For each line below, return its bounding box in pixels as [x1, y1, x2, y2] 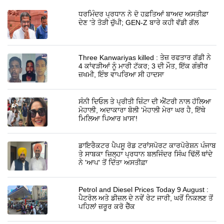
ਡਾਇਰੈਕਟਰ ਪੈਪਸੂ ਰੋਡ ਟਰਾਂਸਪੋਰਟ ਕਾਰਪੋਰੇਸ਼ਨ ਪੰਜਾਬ [78, 141, 216, 150]
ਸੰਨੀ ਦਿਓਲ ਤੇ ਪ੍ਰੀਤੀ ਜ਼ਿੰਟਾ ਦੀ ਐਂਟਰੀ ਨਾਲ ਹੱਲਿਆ [78, 97, 211, 106]
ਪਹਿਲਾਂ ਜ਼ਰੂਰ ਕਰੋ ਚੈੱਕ [78, 202, 135, 211]
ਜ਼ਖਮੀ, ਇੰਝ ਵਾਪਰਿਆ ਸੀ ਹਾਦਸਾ [78, 70, 164, 79]
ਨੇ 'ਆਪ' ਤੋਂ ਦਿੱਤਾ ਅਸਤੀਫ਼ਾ [78, 158, 148, 167]
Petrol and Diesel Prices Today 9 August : [78, 185, 209, 194]
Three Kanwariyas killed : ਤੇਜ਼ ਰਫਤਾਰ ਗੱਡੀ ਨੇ [78, 53, 211, 62]
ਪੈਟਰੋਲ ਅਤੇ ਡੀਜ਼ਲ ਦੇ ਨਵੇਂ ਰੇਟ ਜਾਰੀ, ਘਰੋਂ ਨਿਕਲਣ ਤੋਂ [78, 194, 213, 202]
